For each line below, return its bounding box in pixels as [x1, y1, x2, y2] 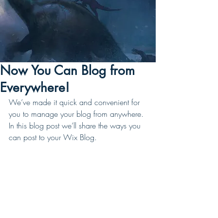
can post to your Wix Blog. [9, 132, 102, 143]
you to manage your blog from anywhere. [9, 109, 146, 119]
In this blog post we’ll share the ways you [9, 120, 143, 131]
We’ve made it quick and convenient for [9, 97, 142, 108]
